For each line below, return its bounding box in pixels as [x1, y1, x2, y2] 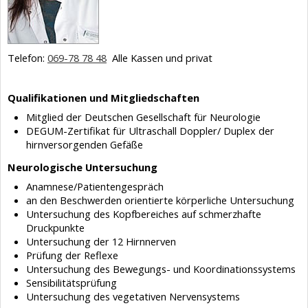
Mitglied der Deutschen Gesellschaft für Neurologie [26, 110, 261, 124]
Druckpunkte [26, 221, 85, 234]
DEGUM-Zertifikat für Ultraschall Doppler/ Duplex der [26, 124, 274, 137]
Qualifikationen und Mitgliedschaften [8, 91, 199, 104]
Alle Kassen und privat [112, 51, 212, 65]
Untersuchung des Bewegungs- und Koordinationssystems [26, 262, 296, 276]
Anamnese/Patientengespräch [26, 179, 164, 193]
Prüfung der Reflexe [26, 248, 118, 262]
